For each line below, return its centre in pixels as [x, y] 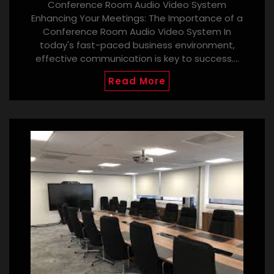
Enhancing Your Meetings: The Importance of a [137, 18]
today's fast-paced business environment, [137, 45]
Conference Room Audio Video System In [137, 31]
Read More [137, 81]
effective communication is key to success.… [137, 58]
